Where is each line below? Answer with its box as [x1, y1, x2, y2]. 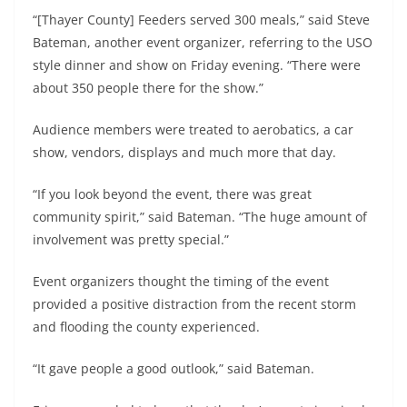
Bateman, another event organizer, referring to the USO [33, 33, 372, 51]
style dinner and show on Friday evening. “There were [33, 55, 361, 74]
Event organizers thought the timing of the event [33, 272, 329, 290]
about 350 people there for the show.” [33, 78, 263, 96]
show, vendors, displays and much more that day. [33, 143, 336, 161]
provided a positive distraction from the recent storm [33, 294, 356, 313]
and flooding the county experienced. [33, 317, 260, 335]
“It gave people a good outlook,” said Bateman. [33, 359, 314, 377]
